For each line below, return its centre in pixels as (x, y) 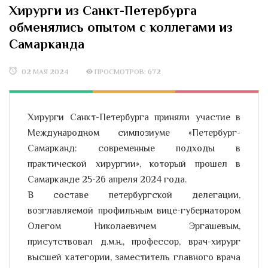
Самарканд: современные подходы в (134, 149)
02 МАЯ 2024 (45, 73)
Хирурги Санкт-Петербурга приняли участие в (134, 118)
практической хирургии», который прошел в (134, 165)
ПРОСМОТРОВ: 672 (128, 73)
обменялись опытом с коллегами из (121, 27)
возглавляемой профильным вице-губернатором (134, 211)
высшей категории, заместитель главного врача (134, 258)
